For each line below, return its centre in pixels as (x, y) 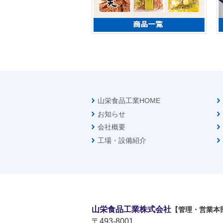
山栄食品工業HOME (129, 100)
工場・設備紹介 (122, 141)
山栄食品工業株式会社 (131, 209)
